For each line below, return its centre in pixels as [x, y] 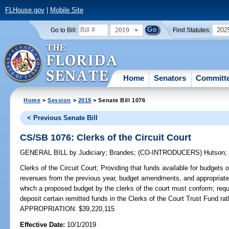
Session [60, 100]
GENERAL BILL [45, 153]
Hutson [215, 153]
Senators [170, 78]
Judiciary [91, 153]
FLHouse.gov [25, 10]
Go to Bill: [64, 30]
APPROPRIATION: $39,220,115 [67, 209]
